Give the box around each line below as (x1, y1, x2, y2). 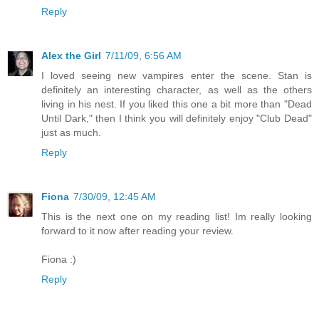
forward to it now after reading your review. (41, 225, 234, 237)
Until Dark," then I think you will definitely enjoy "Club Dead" (41, 113, 312, 125)
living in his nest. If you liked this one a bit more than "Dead (41, 98, 312, 110)
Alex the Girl (41, 50, 101, 62)
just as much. (41, 127, 101, 139)
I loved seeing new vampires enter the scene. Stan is (41, 70, 312, 82)
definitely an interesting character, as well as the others (41, 84, 312, 96)
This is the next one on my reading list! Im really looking (41, 211, 312, 223)
